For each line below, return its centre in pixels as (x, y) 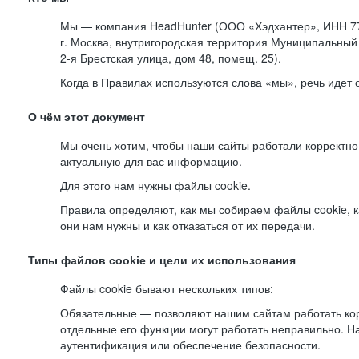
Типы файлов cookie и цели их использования (162, 260)
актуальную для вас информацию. (151, 161)
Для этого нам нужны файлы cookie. (155, 185)
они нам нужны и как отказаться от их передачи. (188, 225)
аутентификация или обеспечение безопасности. (190, 345)
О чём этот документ (87, 117)
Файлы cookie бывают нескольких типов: (167, 288)
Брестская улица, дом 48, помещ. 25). (179, 58)
